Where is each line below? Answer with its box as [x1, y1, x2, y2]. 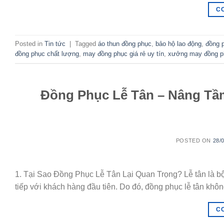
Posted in [15, 39, 44, 47]
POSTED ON [175, 137, 213, 144]
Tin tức [44, 39, 65, 47]
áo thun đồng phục [98, 39, 151, 47]
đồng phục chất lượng [15, 49, 79, 57]
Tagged [75, 39, 98, 47]
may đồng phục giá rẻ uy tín [83, 49, 164, 57]
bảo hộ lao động [155, 39, 201, 47]
